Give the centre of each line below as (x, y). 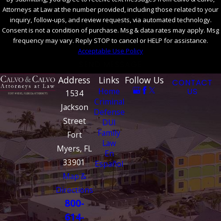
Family (109, 133)
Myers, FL (74, 149)
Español (109, 164)
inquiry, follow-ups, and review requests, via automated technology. (110, 19)
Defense (109, 112)
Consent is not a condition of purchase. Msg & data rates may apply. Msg (110, 30)
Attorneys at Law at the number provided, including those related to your (110, 9)
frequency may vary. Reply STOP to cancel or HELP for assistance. (110, 40)
